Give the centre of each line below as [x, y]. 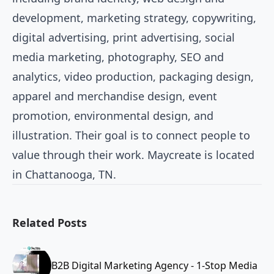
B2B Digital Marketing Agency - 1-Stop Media [154, 265]
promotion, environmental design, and [113, 116]
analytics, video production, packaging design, [133, 76]
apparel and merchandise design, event [115, 96]
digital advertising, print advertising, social [124, 37]
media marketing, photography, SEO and [118, 57]
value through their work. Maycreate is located [133, 155]
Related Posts [50, 223]
